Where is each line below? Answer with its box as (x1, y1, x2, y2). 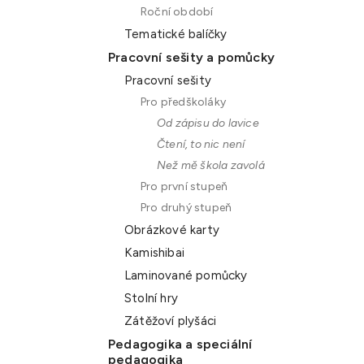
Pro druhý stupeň (141, 201, 232, 214)
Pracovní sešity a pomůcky (108, 50, 275, 65)
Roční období (141, 5, 214, 19)
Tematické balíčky (124, 27, 227, 41)
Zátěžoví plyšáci (124, 314, 217, 328)
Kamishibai (124, 245, 184, 260)
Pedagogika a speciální (108, 336, 253, 352)
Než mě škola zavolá (157, 158, 265, 172)
